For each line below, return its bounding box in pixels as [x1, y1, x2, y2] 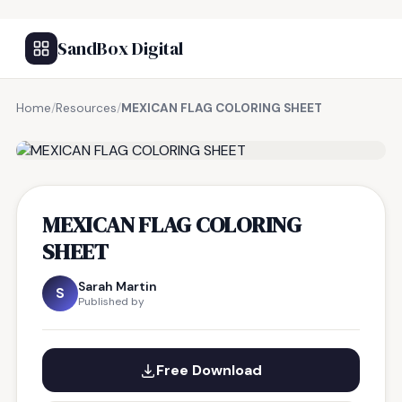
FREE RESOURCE [58, 121, 152, 135]
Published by [78, 294, 144, 309]
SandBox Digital [57, 36, 183, 61]
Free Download [156, 361, 262, 380]
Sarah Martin [78, 278, 157, 294]
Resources [56, 100, 117, 116]
